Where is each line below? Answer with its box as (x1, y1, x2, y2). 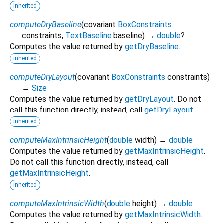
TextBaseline (65, 30, 111, 40)
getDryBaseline (125, 41, 179, 51)
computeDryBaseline (10, 19, 81, 29)
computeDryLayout (10, 72, 75, 82)
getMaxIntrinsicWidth (125, 209, 201, 219)
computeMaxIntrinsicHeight (10, 135, 107, 145)
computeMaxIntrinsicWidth (10, 198, 104, 208)
